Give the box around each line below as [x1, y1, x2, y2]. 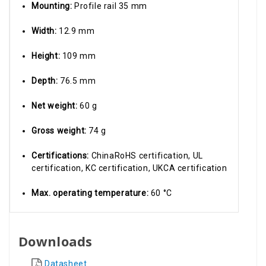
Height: [31, 50, 62, 61]
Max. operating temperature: [31, 188, 151, 198]
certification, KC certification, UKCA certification [31, 163, 227, 173]
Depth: [31, 75, 61, 85]
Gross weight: [31, 125, 89, 135]
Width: [31, 26, 59, 36]
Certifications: [31, 150, 91, 160]
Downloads [18, 232, 93, 250]
